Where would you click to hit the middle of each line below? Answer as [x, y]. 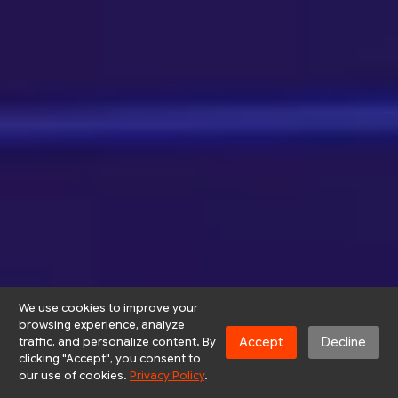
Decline [344, 342]
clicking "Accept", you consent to [109, 359]
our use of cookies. [74, 376]
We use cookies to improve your [108, 308]
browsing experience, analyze [101, 325]
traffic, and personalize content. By [117, 342]
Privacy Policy [167, 376]
